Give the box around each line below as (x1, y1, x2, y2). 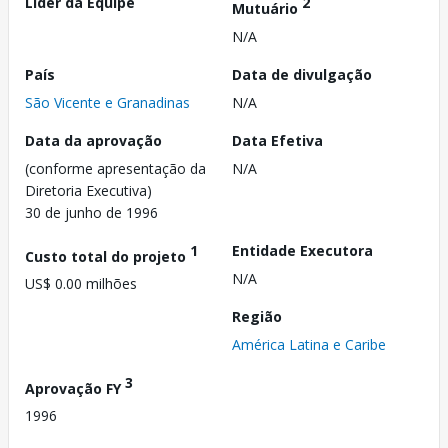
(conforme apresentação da (25, 158, 206, 178)
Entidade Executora (232, 240, 373, 260)
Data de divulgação (232, 64, 372, 84)
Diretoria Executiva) (25, 180, 152, 200)
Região (232, 306, 282, 326)
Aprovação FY (25, 378, 125, 398)
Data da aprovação (25, 130, 162, 150)
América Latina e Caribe (232, 334, 386, 354)
